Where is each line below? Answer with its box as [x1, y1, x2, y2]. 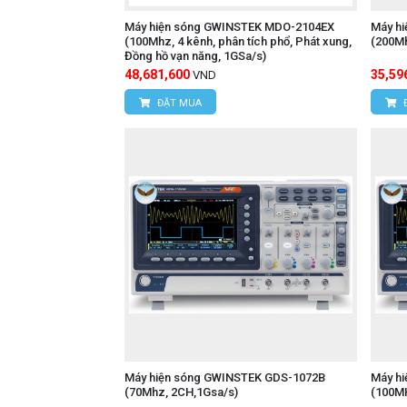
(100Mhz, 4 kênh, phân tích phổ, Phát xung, [124, 35, 352, 49]
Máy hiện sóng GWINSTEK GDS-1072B [124, 370, 325, 384]
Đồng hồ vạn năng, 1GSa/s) [124, 49, 266, 64]
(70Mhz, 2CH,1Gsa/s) [124, 384, 238, 399]
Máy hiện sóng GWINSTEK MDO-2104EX [124, 20, 334, 35]
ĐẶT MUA [154, 97, 202, 110]
